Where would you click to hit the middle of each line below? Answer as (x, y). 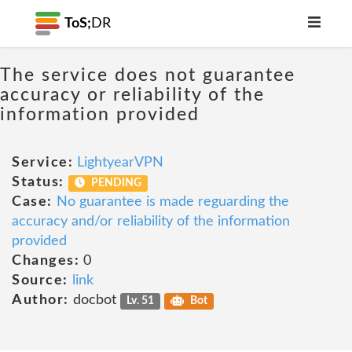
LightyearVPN (120, 163)
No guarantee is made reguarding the (172, 202)
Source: (40, 280)
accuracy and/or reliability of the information (151, 222)
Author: (40, 300)
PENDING (115, 183)
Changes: (46, 261)
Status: (38, 182)
